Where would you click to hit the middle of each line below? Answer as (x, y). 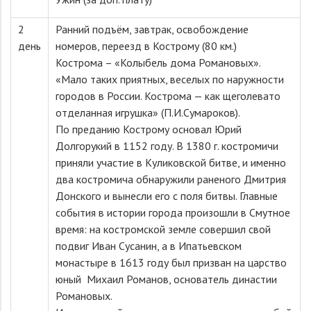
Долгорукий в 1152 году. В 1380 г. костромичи (167, 146)
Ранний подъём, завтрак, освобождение (152, 29)
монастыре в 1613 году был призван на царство (171, 262)
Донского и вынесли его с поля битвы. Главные (167, 196)
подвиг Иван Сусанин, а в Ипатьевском (149, 246)
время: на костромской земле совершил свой (163, 229)
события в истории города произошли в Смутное (173, 212)
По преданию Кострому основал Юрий (149, 129)
